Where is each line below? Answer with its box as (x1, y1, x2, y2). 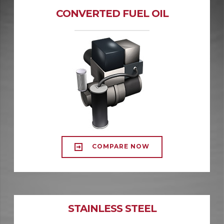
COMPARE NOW (90, 142, 149, 150)
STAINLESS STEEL (67, 202, 156, 215)
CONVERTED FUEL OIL (55, 7, 168, 19)
